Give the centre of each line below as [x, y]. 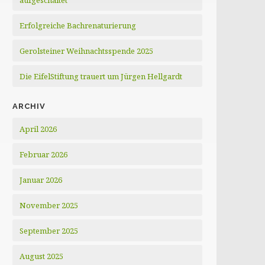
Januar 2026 [41, 180]
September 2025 [49, 231]
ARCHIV [29, 106]
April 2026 [38, 129]
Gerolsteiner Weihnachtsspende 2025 [87, 51]
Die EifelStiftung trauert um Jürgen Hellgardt [101, 76]
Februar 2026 [44, 154]
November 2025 [49, 205]
